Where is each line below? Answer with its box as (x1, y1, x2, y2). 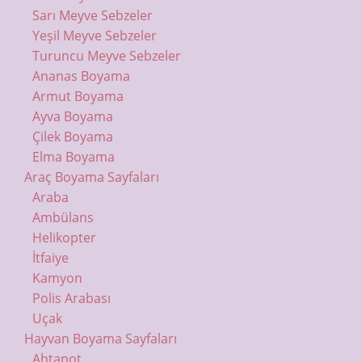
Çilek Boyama (32, 127, 113, 145)
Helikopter (32, 228, 96, 246)
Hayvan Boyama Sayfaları (23, 329, 177, 347)
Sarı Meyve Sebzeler (32, 6, 153, 24)
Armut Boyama (32, 86, 124, 105)
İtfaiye (32, 248, 69, 267)
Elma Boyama (32, 147, 115, 166)
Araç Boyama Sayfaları (23, 167, 159, 186)
